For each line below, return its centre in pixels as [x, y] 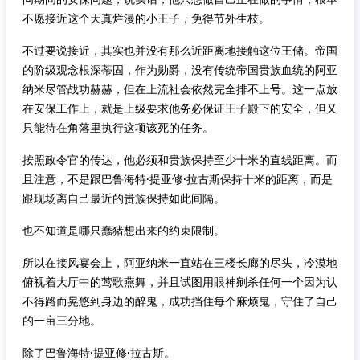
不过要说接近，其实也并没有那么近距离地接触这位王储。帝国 [180, 51]
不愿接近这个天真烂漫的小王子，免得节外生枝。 [146, 18]
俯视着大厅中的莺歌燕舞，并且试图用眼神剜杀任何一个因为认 [180, 282]
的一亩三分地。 [62, 321]
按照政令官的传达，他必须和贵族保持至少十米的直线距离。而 [180, 160]
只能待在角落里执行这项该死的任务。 [118, 128]
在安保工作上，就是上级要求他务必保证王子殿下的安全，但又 [180, 108]
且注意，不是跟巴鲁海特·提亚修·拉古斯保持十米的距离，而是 [178, 179]
